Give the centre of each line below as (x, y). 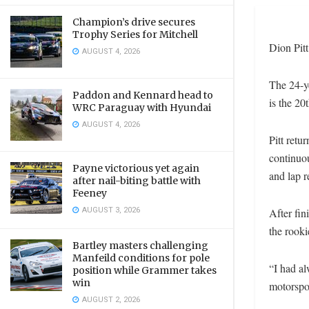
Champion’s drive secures (134, 22)
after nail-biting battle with (137, 181)
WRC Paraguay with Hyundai (142, 108)
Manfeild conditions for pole (141, 258)
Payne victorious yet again (136, 168)
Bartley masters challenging (140, 246)
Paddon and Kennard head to (143, 95)
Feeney (90, 193)
